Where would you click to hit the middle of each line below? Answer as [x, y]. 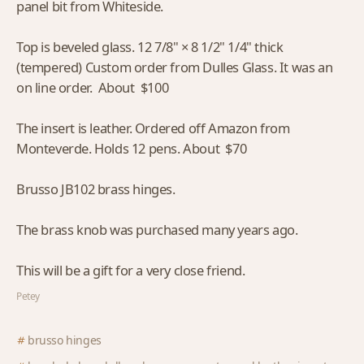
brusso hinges [65, 340]
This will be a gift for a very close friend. [131, 270]
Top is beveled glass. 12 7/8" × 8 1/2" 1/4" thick [150, 47]
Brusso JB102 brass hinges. [96, 189]
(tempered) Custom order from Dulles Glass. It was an [175, 67]
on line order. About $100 [93, 87]
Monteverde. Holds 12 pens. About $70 [132, 148]
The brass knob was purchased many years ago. [157, 230]
